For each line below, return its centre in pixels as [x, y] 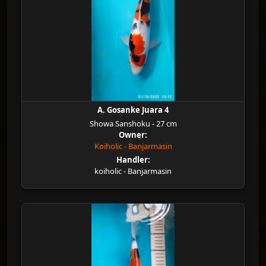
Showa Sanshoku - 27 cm [133, 123]
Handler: [133, 160]
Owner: [133, 135]
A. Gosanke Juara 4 [133, 110]
